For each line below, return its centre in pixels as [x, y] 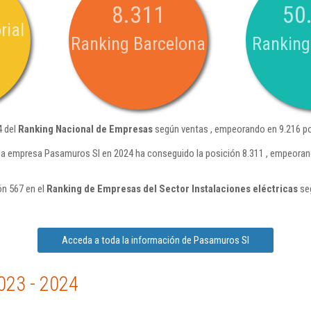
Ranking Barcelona [138, 44]
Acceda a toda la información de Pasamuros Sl [155, 240]
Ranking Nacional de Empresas [85, 129]
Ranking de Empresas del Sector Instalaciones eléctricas [172, 189]
